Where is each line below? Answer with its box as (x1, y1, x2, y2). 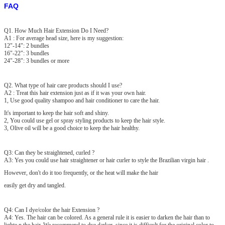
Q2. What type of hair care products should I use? (4, 82, 122, 89)
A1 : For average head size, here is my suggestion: (4, 35, 124, 42)
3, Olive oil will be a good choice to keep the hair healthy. (4, 125, 140, 132)
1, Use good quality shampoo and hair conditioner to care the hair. (4, 97, 160, 104)
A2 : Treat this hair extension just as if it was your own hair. (4, 89, 146, 97)
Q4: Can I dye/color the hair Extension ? (4, 206, 99, 214)
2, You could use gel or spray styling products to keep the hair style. (4, 117, 165, 125)
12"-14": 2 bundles (4, 42, 49, 50)
